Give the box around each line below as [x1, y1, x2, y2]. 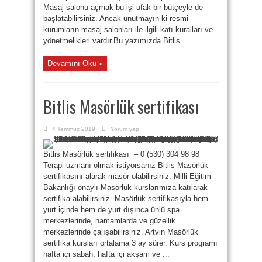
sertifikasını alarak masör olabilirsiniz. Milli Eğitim [43, 172, 211, 181]
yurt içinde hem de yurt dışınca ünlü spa [43, 205, 180, 214]
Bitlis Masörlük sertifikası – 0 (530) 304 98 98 [43, 150, 199, 158]
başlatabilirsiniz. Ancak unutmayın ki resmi [43, 14, 188, 23]
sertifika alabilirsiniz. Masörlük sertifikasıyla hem [43, 194, 208, 203]
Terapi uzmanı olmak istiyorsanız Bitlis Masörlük [43, 161, 208, 170]
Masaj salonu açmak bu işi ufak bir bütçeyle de [43, 3, 203, 12]
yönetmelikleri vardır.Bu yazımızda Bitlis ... [43, 36, 189, 45]
